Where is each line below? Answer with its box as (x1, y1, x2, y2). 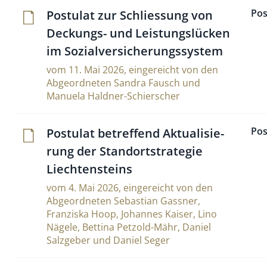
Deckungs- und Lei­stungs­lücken (46, 25, 230, 41)
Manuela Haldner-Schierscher (46, 89, 180, 103)
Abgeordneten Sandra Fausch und (46, 76, 200, 89)
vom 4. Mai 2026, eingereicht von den (46, 181, 213, 194)
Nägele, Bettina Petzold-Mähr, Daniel (46, 221, 211, 234)
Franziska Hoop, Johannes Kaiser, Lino (46, 207, 217, 221)
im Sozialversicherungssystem (46, 43, 223, 59)
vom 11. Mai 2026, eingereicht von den (46, 63, 218, 76)
